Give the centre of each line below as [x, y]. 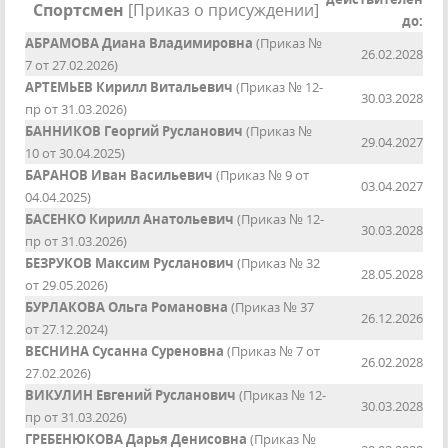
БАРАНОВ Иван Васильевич [119, 175]
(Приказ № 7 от [272, 351]
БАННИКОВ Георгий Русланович [134, 131]
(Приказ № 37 [271, 307]
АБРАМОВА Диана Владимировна [139, 43]
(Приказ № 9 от [261, 175]
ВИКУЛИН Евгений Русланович [130, 395]
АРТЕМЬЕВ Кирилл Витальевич [129, 87]
